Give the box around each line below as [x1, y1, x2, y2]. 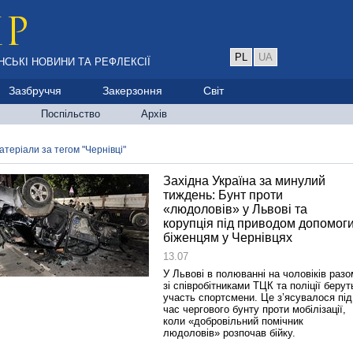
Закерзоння [102, 84, 162, 97]
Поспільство [41, 108, 100, 120]
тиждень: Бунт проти [163, 188, 283, 202]
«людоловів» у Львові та [163, 203, 307, 216]
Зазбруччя [9, 84, 61, 97]
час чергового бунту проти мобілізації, [163, 303, 346, 315]
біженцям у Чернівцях [163, 231, 292, 244]
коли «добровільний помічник [163, 315, 303, 327]
